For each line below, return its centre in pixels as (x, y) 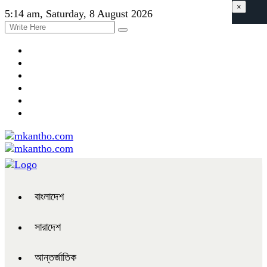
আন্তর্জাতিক (55, 257)
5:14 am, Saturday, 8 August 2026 (79, 14)
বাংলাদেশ (49, 197)
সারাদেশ (48, 227)
